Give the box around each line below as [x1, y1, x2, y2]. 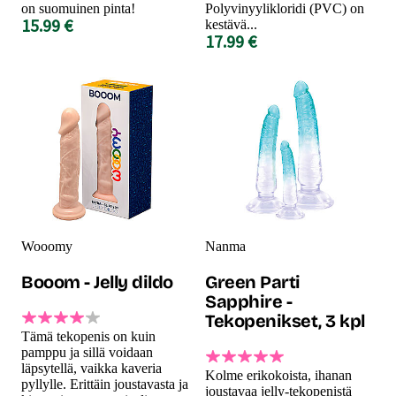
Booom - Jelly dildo [21, 270, 173, 293]
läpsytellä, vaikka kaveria [21, 360, 162, 376]
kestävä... [205, 16, 257, 32]
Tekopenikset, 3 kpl [205, 309, 365, 331]
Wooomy [21, 238, 72, 254]
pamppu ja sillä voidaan [21, 344, 153, 360]
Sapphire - [205, 290, 292, 312]
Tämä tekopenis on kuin [21, 328, 156, 344]
